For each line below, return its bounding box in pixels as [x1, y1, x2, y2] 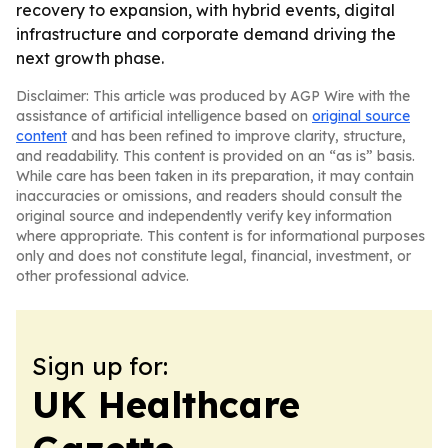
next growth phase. [16, 48, 164, 68]
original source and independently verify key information [16, 207, 392, 225]
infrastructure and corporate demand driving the [16, 24, 396, 44]
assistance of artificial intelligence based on [16, 107, 312, 125]
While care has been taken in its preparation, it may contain [16, 167, 414, 185]
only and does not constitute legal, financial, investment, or [16, 247, 411, 265]
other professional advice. [16, 267, 189, 285]
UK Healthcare [32, 382, 300, 427]
